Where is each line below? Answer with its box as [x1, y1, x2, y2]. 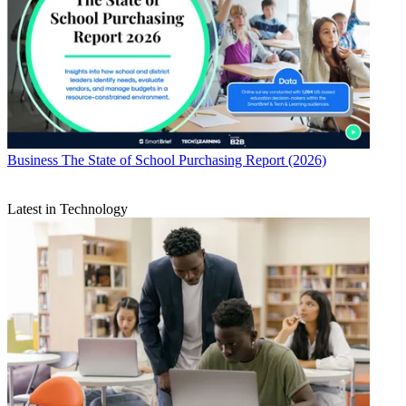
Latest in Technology [7, 200, 128, 217]
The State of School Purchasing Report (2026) [62, 151, 326, 168]
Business [7, 151, 58, 168]
